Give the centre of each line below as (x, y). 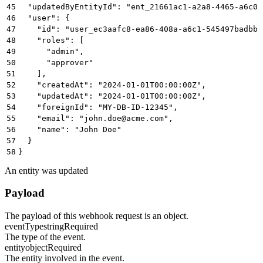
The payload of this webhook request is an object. (97, 215)
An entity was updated (46, 170)
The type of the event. (45, 237)
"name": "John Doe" (70, 129)
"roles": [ (51, 40)
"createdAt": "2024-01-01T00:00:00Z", (112, 85)
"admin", (51, 51)
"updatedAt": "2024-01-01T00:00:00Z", (112, 96)
